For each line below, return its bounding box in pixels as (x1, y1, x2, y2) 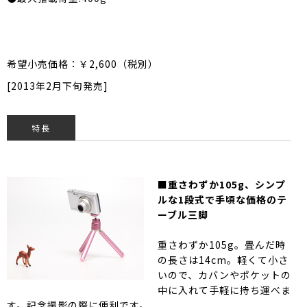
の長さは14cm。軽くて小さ (158, 252, 288, 267)
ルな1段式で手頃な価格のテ (158, 192, 287, 206)
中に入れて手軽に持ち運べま (158, 282, 291, 297)
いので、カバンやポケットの (158, 267, 291, 282)
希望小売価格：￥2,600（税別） (7, 56, 158, 71)
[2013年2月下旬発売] (7, 78, 108, 93)
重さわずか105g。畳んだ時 (158, 237, 286, 251)
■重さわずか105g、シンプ (158, 177, 286, 191)
